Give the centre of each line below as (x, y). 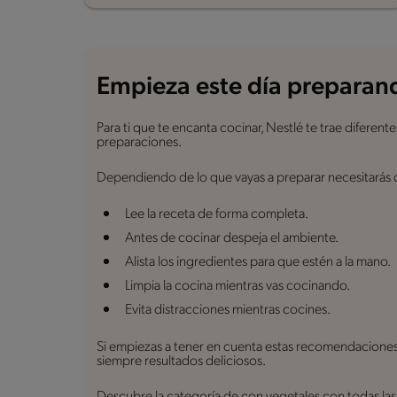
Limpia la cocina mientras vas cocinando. (237, 286)
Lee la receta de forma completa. (217, 214)
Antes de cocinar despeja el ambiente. (232, 238)
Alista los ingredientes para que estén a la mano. (258, 262)
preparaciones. (139, 142)
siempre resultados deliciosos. (181, 361)
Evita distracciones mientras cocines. (228, 310)
